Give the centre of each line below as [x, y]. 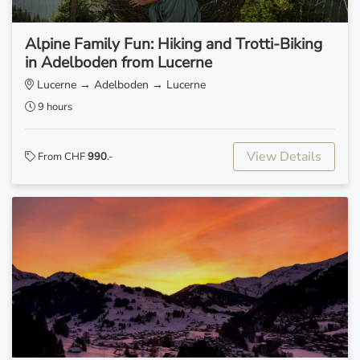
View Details [284, 156]
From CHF [61, 156]
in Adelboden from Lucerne [119, 62]
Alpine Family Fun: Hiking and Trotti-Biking [174, 44]
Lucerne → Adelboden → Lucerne [120, 84]
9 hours [54, 106]
